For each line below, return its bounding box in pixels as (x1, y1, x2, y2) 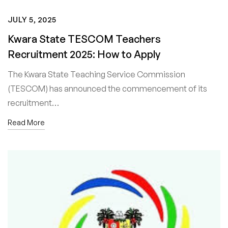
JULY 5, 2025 (8, 14, 56, 24)
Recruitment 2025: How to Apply (8, 47, 160, 61)
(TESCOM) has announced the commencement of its (8, 83, 207, 94)
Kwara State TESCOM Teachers (8, 32, 161, 45)
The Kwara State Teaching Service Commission (8, 69, 185, 79)
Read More (8, 118, 45, 127)
